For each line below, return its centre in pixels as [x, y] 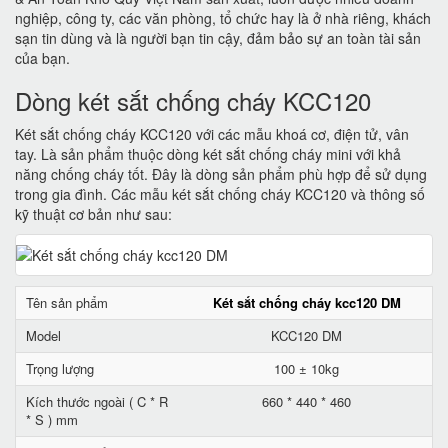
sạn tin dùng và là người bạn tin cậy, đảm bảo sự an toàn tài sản [218, 38]
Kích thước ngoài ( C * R [97, 401]
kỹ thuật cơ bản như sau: [93, 214]
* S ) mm [52, 419]
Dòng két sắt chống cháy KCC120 [193, 100]
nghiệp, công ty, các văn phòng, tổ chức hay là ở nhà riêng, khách [223, 18]
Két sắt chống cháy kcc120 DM [306, 302]
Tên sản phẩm [67, 302]
